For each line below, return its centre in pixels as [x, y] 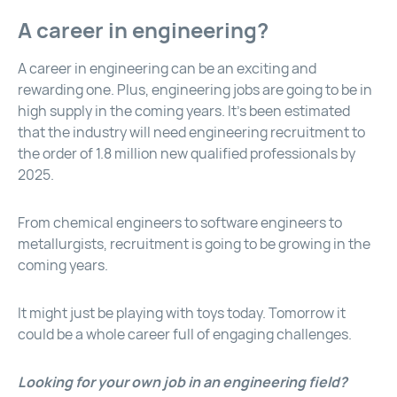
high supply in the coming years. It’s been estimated [184, 112]
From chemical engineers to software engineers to [180, 223]
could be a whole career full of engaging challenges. [185, 335]
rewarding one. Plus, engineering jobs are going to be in [195, 90]
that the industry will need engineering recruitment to [191, 133]
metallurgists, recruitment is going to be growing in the [194, 245]
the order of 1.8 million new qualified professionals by [187, 154]
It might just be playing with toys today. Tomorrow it [182, 314]
